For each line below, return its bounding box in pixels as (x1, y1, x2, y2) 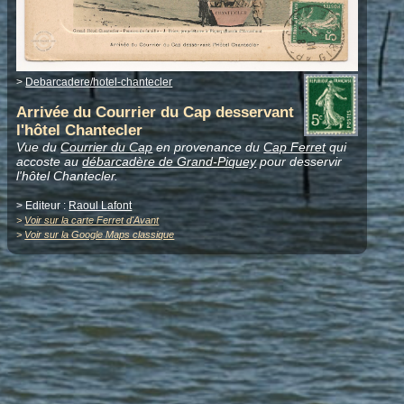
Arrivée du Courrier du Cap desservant (16, 104, 295, 122)
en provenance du (152, 140, 264, 155)
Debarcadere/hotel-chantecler (25, 76, 173, 89)
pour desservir (256, 154, 343, 170)
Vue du (16, 140, 61, 155)
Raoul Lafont (69, 199, 133, 213)
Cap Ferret (263, 140, 326, 155)
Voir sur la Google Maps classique (24, 229, 175, 241)
